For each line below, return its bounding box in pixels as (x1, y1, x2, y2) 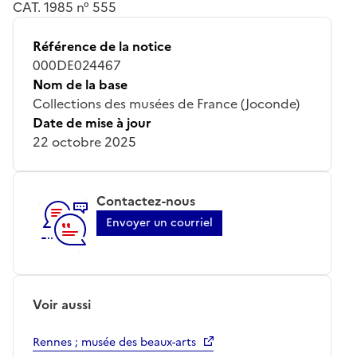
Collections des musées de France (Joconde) (33, 93, 300, 113)
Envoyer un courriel (106, 214, 213, 231)
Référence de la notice (33, 36, 171, 56)
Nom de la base (33, 74, 127, 94)
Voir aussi (33, 294, 91, 314)
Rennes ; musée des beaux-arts (33, 333, 196, 351)
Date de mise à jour (33, 112, 151, 132)
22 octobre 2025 (33, 131, 136, 151)
